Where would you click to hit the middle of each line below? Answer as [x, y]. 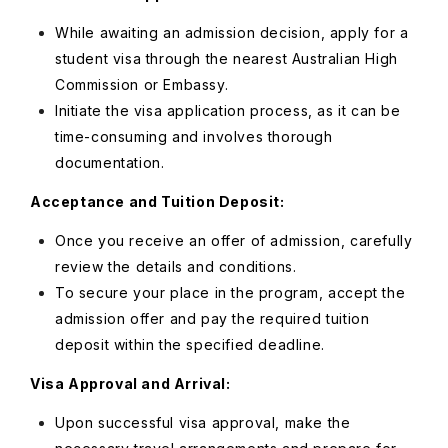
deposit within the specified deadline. [190, 344]
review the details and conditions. [176, 266]
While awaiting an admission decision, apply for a [232, 32]
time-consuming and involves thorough [194, 136]
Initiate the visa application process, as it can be [228, 110]
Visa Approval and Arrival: [130, 383]
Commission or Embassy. [142, 84]
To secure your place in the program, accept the [230, 292]
